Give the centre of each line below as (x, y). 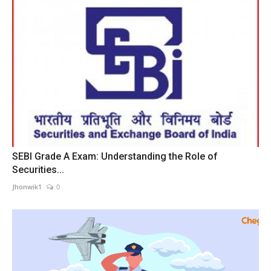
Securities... (38, 170)
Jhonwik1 (27, 187)
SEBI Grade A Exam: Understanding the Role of (115, 157)
